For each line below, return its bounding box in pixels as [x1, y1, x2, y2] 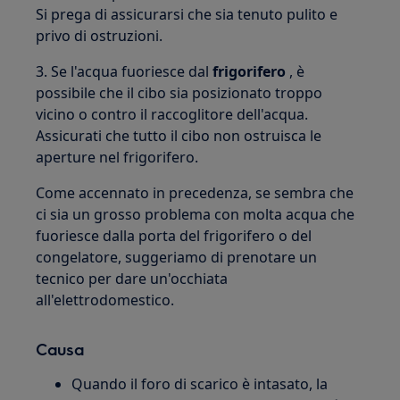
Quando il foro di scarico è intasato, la [71, 374, 329, 394]
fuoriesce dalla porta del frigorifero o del [36, 226, 312, 246]
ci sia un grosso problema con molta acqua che [36, 204, 355, 224]
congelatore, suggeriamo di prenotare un [36, 247, 318, 267]
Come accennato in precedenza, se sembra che [36, 183, 354, 203]
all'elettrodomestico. [36, 290, 175, 310]
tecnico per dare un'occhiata [36, 269, 229, 288]
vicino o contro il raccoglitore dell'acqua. [36, 104, 309, 124]
